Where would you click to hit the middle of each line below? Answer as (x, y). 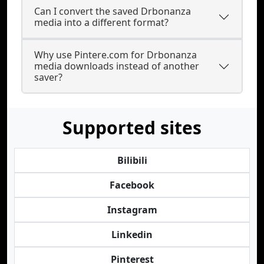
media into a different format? (101, 22)
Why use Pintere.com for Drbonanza (115, 55)
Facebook (132, 185)
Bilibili (132, 160)
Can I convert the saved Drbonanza (113, 11)
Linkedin (132, 235)
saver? (48, 77)
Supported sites (132, 128)
